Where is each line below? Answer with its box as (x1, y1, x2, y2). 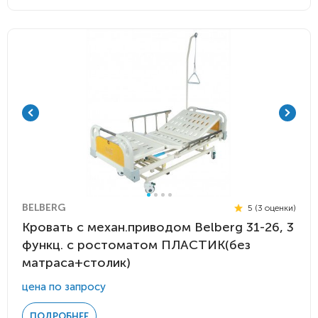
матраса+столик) (22, 255, 131, 270)
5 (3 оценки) (246, 202, 296, 213)
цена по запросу (22, 280, 106, 293)
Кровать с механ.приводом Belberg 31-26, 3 (22, 219, 294, 235)
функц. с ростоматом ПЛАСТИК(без (22, 237, 251, 253)
